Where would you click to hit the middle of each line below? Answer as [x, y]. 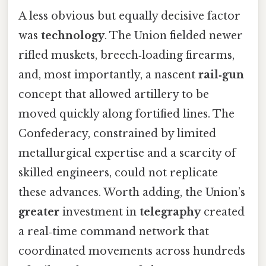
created [223, 212]
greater [39, 212]
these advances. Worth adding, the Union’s [132, 192]
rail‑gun [221, 75]
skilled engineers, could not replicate [118, 172]
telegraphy [170, 212]
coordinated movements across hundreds [132, 251]
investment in [99, 212]
